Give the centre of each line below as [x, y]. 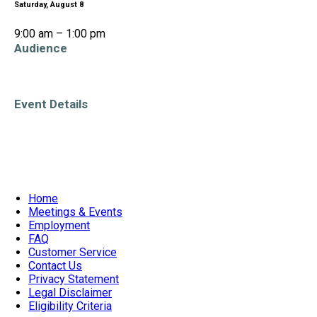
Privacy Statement [74, 279]
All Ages [38, 86]
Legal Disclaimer [70, 292]
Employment [59, 225]
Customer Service [73, 252]
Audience [41, 48]
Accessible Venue [57, 142]
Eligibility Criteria [70, 306]
